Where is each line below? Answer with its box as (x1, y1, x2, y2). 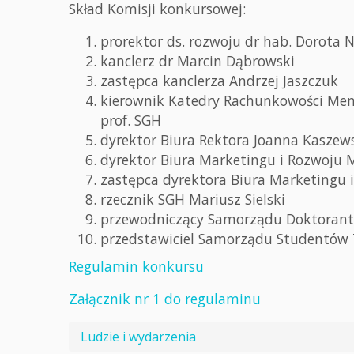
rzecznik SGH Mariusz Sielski (100, 190, 289, 209)
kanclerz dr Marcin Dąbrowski (100, 51, 295, 70)
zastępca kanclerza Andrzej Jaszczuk (100, 71, 338, 90)
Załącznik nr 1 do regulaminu (69, 289, 261, 308)
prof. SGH (100, 111, 161, 130)
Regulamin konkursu (69, 257, 204, 276)
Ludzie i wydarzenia (81, 328, 196, 345)
